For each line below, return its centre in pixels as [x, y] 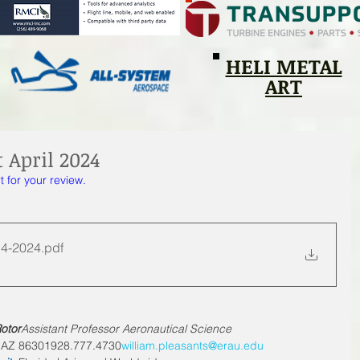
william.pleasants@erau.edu [192, 346]
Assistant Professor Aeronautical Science [126, 329]
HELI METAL [284, 65]
